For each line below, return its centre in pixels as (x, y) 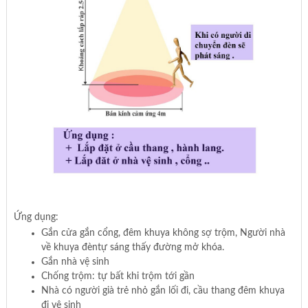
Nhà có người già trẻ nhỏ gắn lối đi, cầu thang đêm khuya (163, 290)
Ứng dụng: (36, 217)
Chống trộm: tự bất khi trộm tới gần (118, 276)
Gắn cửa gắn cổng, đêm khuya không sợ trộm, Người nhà (163, 233)
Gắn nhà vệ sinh (75, 262)
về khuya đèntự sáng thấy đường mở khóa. (132, 247)
